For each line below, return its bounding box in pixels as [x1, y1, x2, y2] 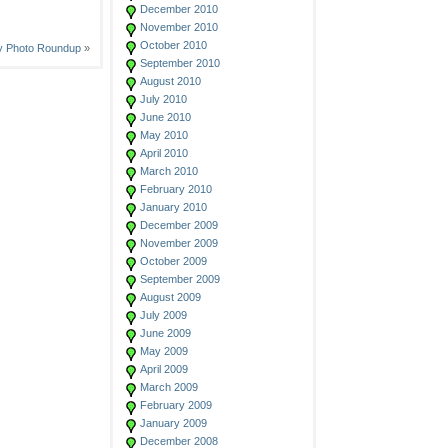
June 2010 [140, 111, 191, 123]
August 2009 [140, 291, 201, 303]
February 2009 [140, 399, 212, 411]
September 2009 [140, 273, 220, 285]
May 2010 [140, 129, 188, 141]
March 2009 [140, 381, 198, 393]
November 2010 [140, 21, 218, 33]
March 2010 [140, 165, 198, 177]
